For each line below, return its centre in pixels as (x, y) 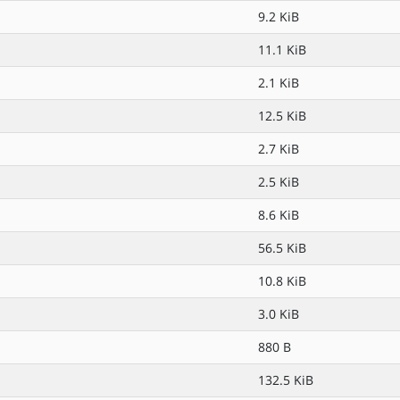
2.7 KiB (279, 149)
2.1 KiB (279, 83)
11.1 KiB (282, 50)
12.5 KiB (282, 116)
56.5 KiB (282, 248)
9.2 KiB (279, 17)
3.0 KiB (279, 314)
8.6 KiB (279, 215)
